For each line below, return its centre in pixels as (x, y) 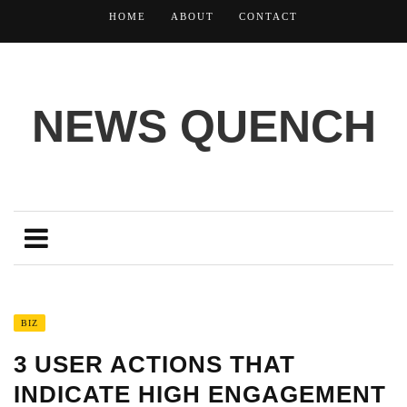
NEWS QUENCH (203, 126)
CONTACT (268, 16)
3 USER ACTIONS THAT (154, 364)
